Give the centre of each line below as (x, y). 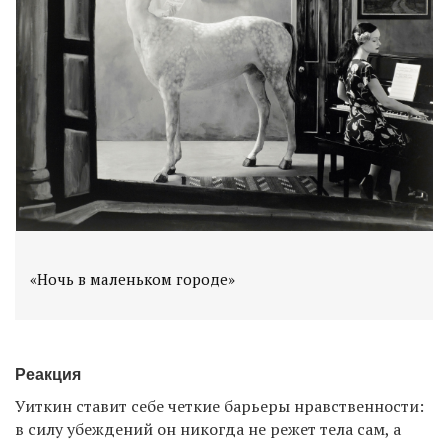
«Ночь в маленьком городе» (132, 278)
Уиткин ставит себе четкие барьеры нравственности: (219, 405)
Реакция (48, 374)
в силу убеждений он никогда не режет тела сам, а (208, 428)
